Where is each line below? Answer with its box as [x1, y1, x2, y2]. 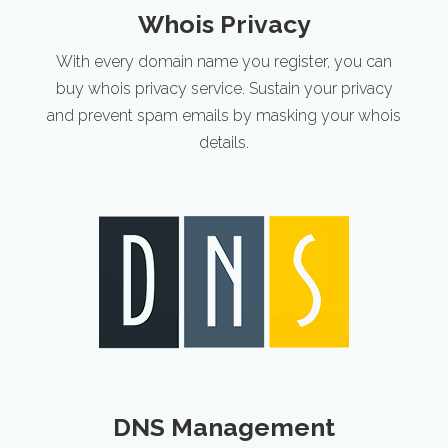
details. [199, 133, 249, 152]
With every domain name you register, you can [56, 52, 392, 71]
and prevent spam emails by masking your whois [47, 106, 401, 125]
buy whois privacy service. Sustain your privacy [55, 79, 393, 98]
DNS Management [113, 412, 335, 442]
